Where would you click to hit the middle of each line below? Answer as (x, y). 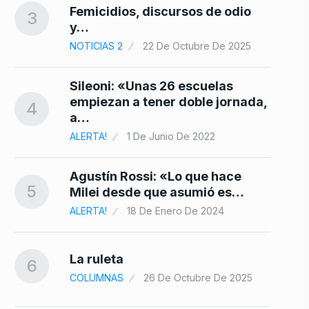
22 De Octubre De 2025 (197, 46)
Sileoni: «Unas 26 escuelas (151, 86)
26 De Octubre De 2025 (198, 277)
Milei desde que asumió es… (157, 192)
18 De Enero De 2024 (176, 211)
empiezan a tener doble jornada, (168, 102)
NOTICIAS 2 (96, 46)
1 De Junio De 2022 (171, 137)
